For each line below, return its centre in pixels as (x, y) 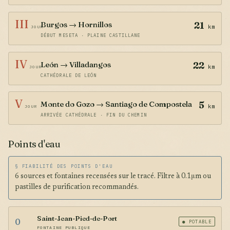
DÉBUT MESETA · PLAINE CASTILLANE (91, 35)
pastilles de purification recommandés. (77, 188)
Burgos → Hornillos (76, 24)
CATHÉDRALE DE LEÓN (69, 75)
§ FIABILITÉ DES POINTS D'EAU (64, 166)
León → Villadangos (76, 64)
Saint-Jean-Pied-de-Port (77, 218)
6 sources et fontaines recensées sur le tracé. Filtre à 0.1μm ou (113, 177)
